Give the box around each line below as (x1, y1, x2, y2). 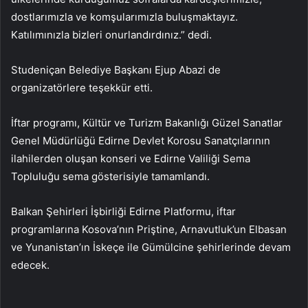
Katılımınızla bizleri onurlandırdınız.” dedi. (11, 28, 212, 42)
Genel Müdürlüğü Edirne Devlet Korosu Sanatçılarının (11, 134, 270, 148)
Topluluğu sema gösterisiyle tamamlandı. (11, 170, 210, 184)
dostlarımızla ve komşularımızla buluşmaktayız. (11, 10, 238, 24)
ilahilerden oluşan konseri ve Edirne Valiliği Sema (11, 152, 250, 166)
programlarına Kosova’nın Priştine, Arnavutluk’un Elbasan (11, 223, 287, 236)
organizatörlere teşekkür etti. (11, 81, 153, 95)
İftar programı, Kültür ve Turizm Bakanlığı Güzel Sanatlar (11, 116, 283, 130)
